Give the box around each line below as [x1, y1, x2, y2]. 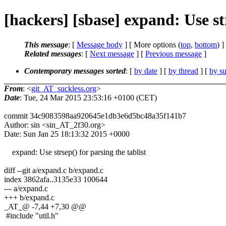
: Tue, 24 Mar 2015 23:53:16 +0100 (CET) [20, 93, 157, 102]
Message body [77, 40, 123, 49]
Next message [90, 49, 134, 58]
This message [24, 40, 68, 49]
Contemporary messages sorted [24, 66, 126, 75]
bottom [195, 40, 217, 49]
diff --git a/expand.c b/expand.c [4, 165, 103, 175]
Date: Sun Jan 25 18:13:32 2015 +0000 [4, 129, 130, 138]
